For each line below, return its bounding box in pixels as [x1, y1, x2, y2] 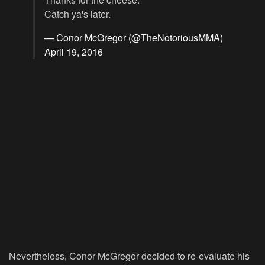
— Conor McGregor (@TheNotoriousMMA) [44, 31, 223, 45]
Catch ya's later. [44, 7, 111, 21]
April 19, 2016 [44, 45, 103, 59]
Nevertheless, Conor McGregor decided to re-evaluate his [9, 249, 250, 263]
